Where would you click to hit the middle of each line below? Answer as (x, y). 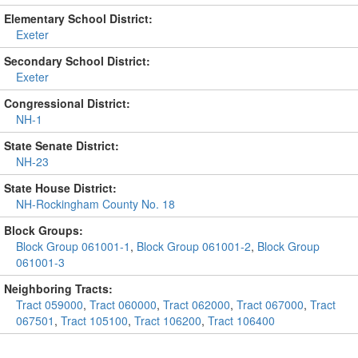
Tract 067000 (270, 304)
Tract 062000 (197, 304)
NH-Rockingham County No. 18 (95, 204)
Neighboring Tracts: (58, 288)
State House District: (60, 188)
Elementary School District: (78, 18)
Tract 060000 (123, 304)
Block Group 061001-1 (73, 246)
